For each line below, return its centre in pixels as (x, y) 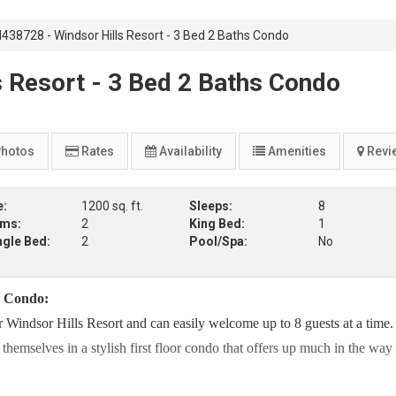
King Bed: (217, 224)
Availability (189, 151)
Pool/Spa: (218, 241)
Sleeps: (210, 206)
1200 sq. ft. (112, 206)
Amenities (296, 151)
